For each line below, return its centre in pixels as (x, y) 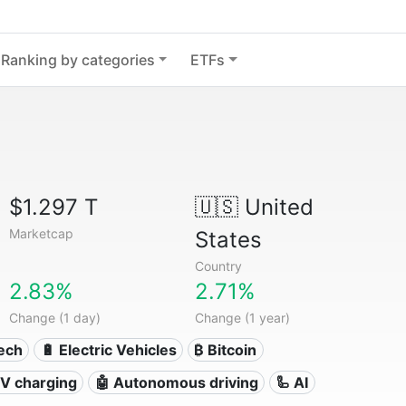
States (228, 240)
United (275, 207)
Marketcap (42, 233)
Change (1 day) (55, 318)
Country (218, 266)
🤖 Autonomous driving (176, 382)
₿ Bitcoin (226, 350)
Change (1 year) (242, 318)
